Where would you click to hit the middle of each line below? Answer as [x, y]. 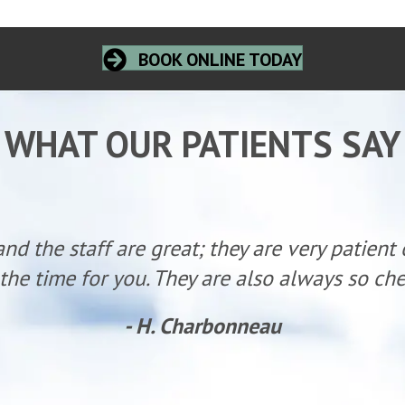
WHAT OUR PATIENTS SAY [202, 144]
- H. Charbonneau [202, 326]
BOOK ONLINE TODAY [220, 59]
